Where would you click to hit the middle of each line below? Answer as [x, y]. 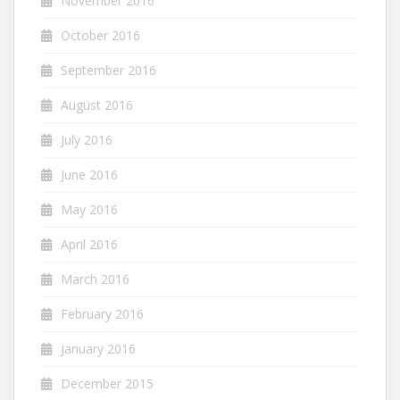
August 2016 [97, 105]
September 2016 [108, 70]
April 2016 [89, 244]
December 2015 [107, 383]
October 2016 [100, 35]
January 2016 [98, 349]
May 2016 [89, 209]
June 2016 [89, 175]
